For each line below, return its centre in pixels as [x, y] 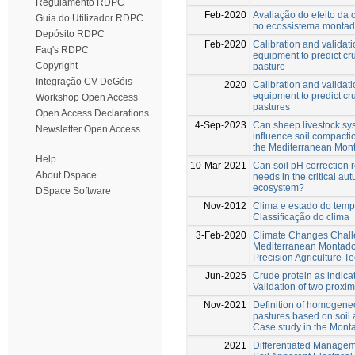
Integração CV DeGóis [84, 82]
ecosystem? [279, 187]
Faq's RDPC [62, 50]
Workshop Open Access [87, 97]
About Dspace [66, 175]
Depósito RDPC [70, 34]
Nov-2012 [225, 206]
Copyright [57, 66]
